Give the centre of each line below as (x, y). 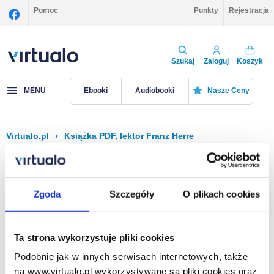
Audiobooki (155, 91)
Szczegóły (131, 194)
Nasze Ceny (228, 91)
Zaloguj (216, 61)
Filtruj (71, 164)
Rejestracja (249, 10)
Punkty (206, 10)
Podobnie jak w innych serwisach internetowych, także (131, 256)
